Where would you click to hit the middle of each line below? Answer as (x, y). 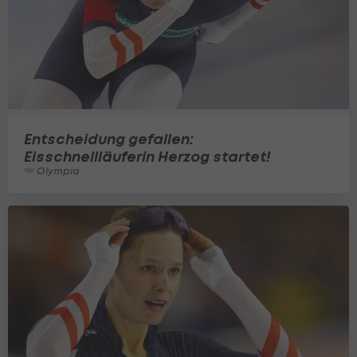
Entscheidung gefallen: (109, 139)
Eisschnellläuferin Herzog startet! (147, 157)
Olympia (57, 171)
